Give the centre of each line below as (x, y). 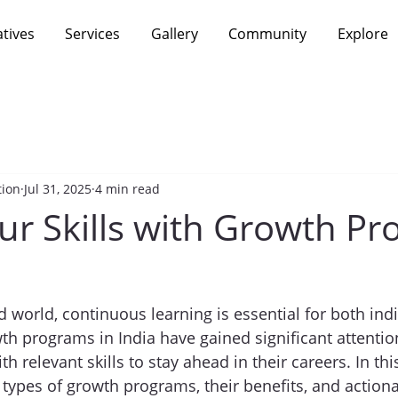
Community (268, 34)
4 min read (127, 188)
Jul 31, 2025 (58, 188)
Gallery (174, 34)
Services (93, 34)
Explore (362, 34)
